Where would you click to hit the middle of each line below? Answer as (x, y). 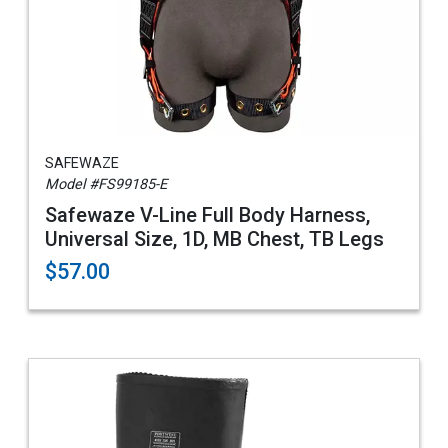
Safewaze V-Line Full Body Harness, (207, 215)
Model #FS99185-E (106, 184)
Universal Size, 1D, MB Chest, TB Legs (214, 239)
